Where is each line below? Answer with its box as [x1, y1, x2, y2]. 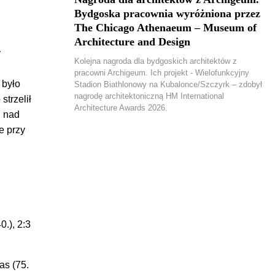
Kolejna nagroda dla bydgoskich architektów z [74, 56, 237, 66]
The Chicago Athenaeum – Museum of [74, 21, 257, 34]
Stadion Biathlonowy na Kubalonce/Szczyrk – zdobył [74, 80, 262, 89]
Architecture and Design [74, 36, 190, 48]
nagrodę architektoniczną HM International [74, 91, 224, 101]
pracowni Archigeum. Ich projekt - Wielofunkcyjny [74, 68, 249, 77]
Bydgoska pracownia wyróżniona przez [74, 7, 260, 20]
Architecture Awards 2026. [74, 103, 168, 112]
